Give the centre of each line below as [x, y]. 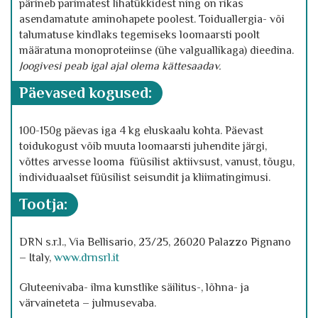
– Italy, [37, 258]
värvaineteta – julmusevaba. [88, 303]
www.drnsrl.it [87, 258]
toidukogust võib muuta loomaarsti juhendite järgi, [143, 146]
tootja [45, 204]
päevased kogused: [90, 93]
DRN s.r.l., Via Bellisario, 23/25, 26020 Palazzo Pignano [155, 242]
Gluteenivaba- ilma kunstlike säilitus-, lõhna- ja [134, 287]
